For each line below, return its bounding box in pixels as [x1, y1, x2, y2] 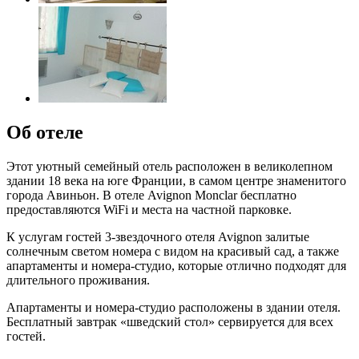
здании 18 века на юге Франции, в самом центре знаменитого [6, 173, 346, 188]
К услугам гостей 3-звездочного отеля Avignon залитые [6, 229, 309, 244]
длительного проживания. [6, 272, 150, 287]
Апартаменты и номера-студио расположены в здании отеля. [6, 300, 341, 314]
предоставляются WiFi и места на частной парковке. [6, 202, 292, 216]
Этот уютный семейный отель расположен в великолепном [6, 159, 333, 173]
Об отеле [6, 121, 83, 143]
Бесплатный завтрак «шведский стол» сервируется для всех [6, 314, 333, 329]
